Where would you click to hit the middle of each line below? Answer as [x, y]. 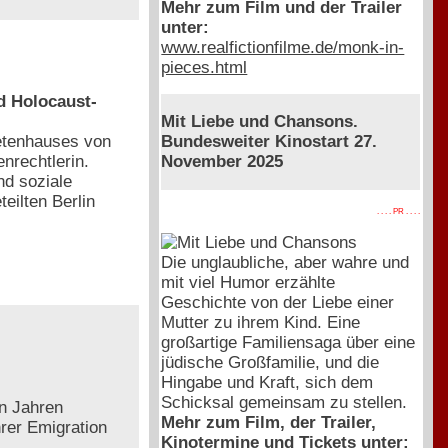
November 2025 [222, 162]
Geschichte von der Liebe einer [278, 302]
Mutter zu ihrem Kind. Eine [261, 322]
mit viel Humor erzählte [248, 282]
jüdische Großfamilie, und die [270, 362]
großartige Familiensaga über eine [288, 342]
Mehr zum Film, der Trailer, [269, 422]
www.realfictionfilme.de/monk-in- [283, 47]
